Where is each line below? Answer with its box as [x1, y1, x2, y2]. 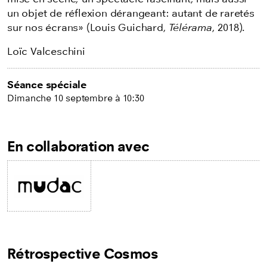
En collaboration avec [7, 138, 150, 156]
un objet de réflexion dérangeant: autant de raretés [7, 7, 254, 20]
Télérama [169, 21, 212, 35]
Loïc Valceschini [7, 45, 85, 58]
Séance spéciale [7, 79, 86, 92]
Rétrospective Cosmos [7, 245, 158, 263]
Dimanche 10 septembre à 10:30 [7, 92, 145, 104]
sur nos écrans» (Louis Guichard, [7, 21, 169, 35]
